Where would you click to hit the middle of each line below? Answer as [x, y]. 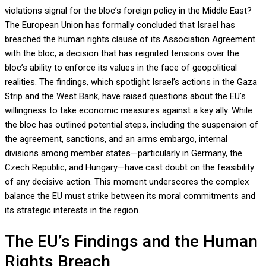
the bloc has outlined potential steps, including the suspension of [132, 125]
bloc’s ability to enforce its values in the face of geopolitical [121, 68]
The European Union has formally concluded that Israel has [120, 25]
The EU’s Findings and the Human [131, 241]
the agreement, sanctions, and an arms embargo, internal [116, 139]
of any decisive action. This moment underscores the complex [127, 182]
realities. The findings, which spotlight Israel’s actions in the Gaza [131, 82]
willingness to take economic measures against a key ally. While [129, 111]
